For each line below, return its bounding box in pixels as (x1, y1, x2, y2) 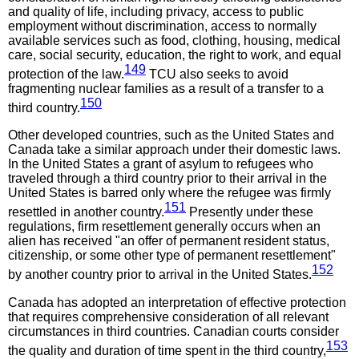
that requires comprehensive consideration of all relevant (8, 309, 329, 324)
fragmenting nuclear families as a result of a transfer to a (8, 81, 324, 95)
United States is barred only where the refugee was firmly (8, 186, 331, 200)
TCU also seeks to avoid (146, 67, 288, 81)
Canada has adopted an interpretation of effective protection (8, 295, 346, 309)
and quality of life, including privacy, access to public (8, 4, 304, 18)
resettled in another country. (8, 205, 164, 220)
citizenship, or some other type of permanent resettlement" (8, 248, 336, 263)
